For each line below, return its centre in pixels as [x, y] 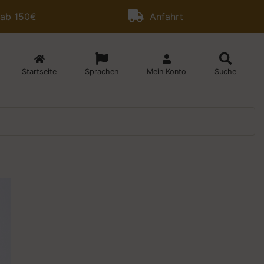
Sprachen [102, 72]
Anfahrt [164, 16]
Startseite [39, 72]
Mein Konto [166, 72]
